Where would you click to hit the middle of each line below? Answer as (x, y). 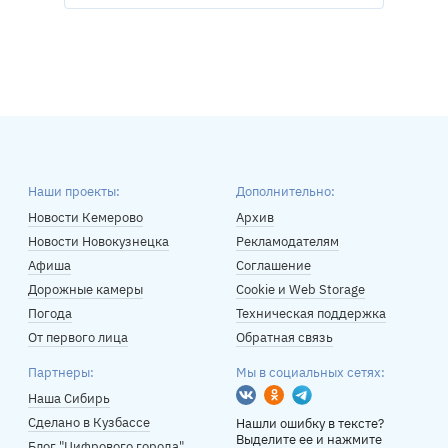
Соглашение (273, 266)
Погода (49, 314)
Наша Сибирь (68, 399)
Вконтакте (276, 397)
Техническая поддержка (311, 314)
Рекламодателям (287, 242)
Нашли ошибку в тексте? (310, 424)
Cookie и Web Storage (300, 290)
